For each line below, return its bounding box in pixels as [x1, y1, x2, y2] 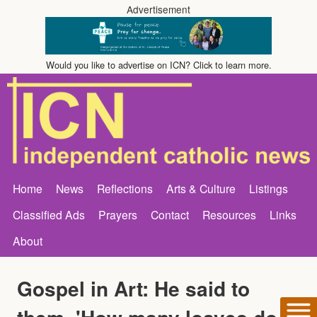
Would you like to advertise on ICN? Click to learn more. [45, 58, 272, 72]
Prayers [98, 206, 137, 222]
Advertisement [127, 2, 190, 16]
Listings [249, 180, 288, 196]
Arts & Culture [166, 180, 236, 196]
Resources [202, 206, 256, 222]
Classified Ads [13, 206, 85, 222]
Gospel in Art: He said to [17, 273, 250, 303]
